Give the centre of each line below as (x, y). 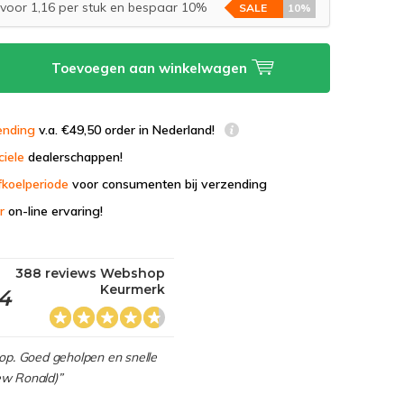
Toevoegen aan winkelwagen (151, 68)
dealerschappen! (74, 157)
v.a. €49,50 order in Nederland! (127, 130)
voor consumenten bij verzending (168, 184)
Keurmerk (133, 289)
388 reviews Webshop (91, 273)
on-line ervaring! (54, 211)
